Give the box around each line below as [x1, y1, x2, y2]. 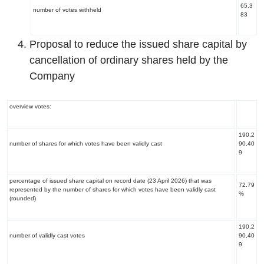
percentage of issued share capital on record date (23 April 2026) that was [9, 177, 212, 184]
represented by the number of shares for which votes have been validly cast [9, 186, 216, 193]
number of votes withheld [32, 6, 101, 13]
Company [29, 70, 75, 82]
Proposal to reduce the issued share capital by [29, 38, 247, 50]
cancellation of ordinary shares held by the [29, 54, 228, 66]
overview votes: [9, 103, 51, 110]
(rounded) [9, 195, 36, 202]
